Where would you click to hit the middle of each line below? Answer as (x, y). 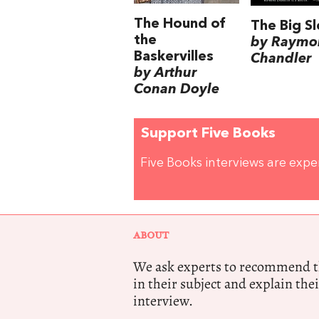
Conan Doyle (177, 89)
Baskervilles (174, 57)
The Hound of (179, 24)
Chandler (281, 59)
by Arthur (165, 73)
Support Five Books (208, 134)
